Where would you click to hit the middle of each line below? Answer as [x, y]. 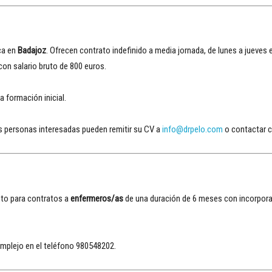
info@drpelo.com [192, 129]
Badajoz [32, 50]
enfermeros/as [97, 198]
